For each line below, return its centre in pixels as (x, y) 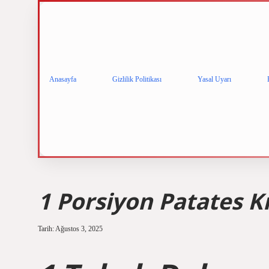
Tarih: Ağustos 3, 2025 (70, 229)
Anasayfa (63, 79)
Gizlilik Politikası (137, 79)
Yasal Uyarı (214, 79)
